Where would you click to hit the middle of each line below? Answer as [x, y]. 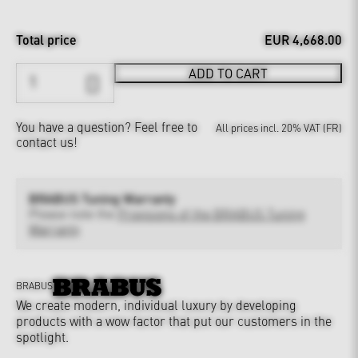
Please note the [73, 214]
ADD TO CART [228, 73]
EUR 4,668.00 [303, 40]
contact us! [47, 142]
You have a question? [75, 127]
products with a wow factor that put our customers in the [174, 320]
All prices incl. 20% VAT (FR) [279, 127]
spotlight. [42, 336]
